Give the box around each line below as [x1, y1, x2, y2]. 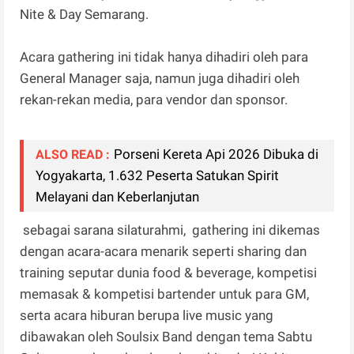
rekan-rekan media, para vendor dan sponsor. [20, 92, 295, 108]
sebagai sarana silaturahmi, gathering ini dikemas [20, 222, 321, 239]
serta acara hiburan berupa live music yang [20, 307, 274, 324]
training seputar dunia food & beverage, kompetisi [20, 265, 318, 281]
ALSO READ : [36, 147, 111, 163]
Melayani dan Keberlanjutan [36, 189, 200, 205]
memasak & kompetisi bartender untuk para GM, [20, 286, 310, 303]
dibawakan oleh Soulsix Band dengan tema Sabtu [20, 329, 313, 345]
